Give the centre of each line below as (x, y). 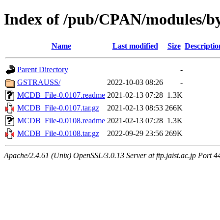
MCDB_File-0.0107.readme (61, 95)
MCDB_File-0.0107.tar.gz (58, 108)
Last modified (135, 46)
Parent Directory (43, 69)
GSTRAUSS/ (39, 82)
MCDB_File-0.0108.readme (61, 120)
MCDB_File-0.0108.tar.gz (58, 133)
